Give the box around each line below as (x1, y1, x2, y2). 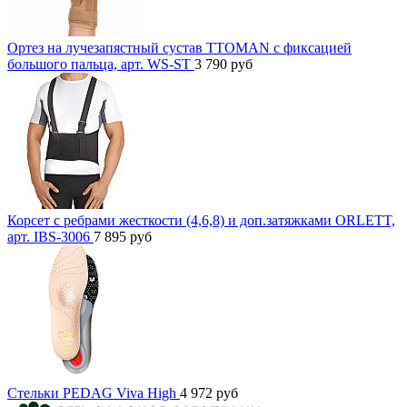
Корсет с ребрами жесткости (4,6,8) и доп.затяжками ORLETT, (7, 213, 395, 229)
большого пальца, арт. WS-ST (7, 56, 194, 73)
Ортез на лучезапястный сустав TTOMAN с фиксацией (7, 40, 352, 56)
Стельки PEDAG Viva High (7, 385, 180, 402)
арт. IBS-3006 (7, 229, 94, 245)
